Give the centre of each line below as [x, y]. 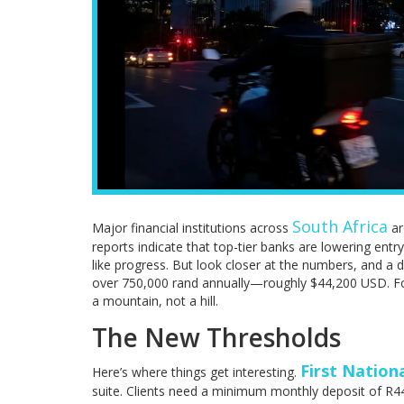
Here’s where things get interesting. [196, 372]
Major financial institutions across [192, 228]
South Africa [340, 227]
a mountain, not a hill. [155, 301]
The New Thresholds [216, 338]
